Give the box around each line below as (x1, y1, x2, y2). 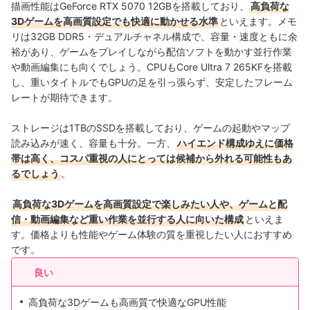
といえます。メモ (219, 15, 297, 28)
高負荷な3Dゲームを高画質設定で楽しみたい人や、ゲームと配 (12, 198, 287, 210)
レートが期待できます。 (11, 91, 118, 104)
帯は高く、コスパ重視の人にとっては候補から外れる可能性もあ (11, 152, 292, 165)
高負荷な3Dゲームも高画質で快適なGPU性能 (28, 296, 226, 309)
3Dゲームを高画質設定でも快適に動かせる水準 (11, 15, 218, 28)
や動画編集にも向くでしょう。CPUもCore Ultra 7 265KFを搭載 (11, 61, 292, 73)
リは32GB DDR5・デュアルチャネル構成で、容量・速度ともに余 (11, 30, 298, 43)
